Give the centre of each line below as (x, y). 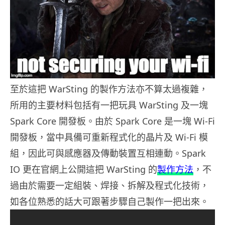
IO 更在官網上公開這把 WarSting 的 (84, 169)
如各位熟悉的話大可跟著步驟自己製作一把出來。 (109, 201)
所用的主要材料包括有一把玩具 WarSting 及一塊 (109, 105)
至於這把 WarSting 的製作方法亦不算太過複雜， (109, 89)
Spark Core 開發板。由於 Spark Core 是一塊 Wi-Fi (113, 121)
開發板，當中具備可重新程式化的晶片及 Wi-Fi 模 (109, 137)
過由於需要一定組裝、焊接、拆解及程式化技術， (109, 185)
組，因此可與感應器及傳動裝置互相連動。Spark (108, 153)
